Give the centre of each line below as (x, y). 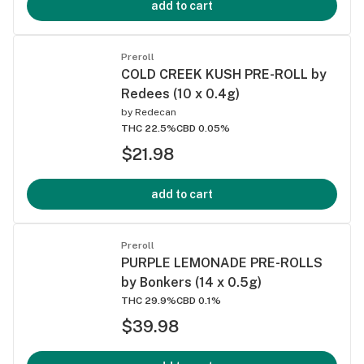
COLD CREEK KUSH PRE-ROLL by (224, 74)
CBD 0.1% (199, 300)
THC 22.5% (149, 128)
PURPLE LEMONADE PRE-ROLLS (222, 262)
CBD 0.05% (203, 128)
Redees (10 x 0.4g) (180, 93)
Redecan (156, 112)
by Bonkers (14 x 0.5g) (191, 282)
